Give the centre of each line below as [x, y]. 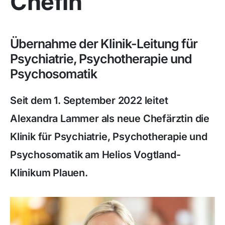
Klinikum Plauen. [49, 173]
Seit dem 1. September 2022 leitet [89, 100]
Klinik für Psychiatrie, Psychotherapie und [109, 137]
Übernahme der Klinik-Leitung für [104, 44]
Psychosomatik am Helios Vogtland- [95, 155]
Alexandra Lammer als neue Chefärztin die [110, 119]
